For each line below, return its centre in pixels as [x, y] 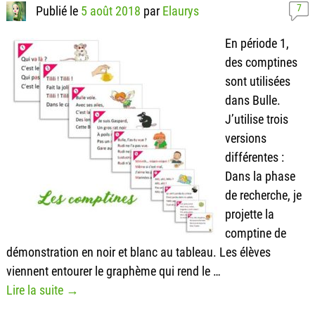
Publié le [59, 11]
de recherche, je [263, 195]
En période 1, [257, 43]
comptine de [255, 233]
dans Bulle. [252, 100]
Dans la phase [260, 176]
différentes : [254, 157]
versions [245, 138]
